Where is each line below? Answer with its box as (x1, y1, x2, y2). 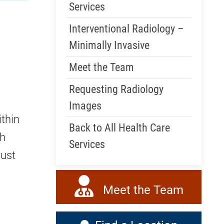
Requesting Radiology (69, 83, 163, 96)
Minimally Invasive (69, 39, 149, 52)
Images (69, 99, 101, 112)
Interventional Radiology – (69, 22, 184, 35)
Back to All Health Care (69, 121, 170, 134)
